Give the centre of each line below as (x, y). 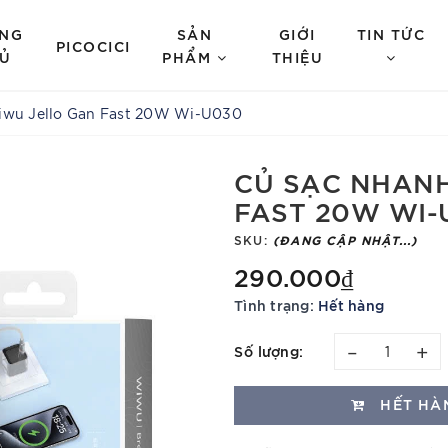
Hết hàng (351, 304)
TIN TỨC (391, 33)
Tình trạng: (274, 304)
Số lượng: (269, 350)
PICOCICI (93, 45)
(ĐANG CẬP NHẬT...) (345, 239)
